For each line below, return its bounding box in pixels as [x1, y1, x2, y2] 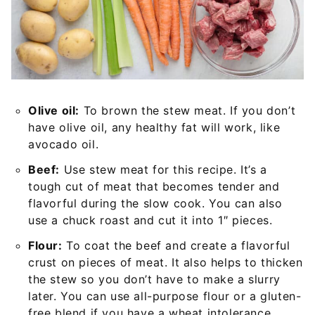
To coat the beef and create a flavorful [62, 238, 290, 252]
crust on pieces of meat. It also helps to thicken [28, 255, 303, 269]
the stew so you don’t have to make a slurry [28, 271, 281, 286]
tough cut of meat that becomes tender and [28, 179, 280, 193]
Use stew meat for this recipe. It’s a [60, 162, 267, 176]
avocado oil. [28, 136, 99, 151]
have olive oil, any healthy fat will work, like [28, 120, 281, 134]
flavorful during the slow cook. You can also [28, 195, 283, 210]
